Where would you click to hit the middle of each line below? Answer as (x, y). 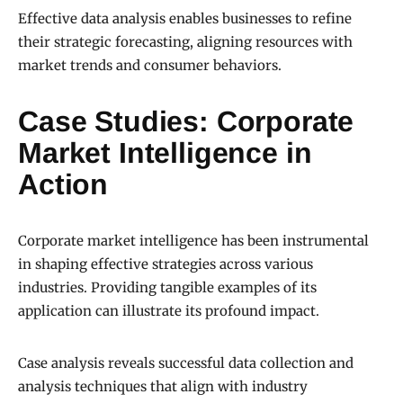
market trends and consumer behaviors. (150, 66)
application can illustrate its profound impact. (169, 311)
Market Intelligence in (165, 153)
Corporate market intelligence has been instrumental (193, 241)
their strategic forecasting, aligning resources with (185, 42)
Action (63, 185)
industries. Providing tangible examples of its (167, 288)
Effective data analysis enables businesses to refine (185, 19)
